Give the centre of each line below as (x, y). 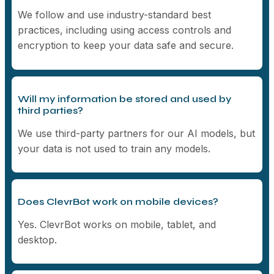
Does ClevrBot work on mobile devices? (118, 201)
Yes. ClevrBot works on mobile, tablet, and (117, 224)
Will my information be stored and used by (125, 98)
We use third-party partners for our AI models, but (137, 133)
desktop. (38, 239)
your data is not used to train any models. (114, 148)
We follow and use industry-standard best (115, 15)
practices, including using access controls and (125, 30)
